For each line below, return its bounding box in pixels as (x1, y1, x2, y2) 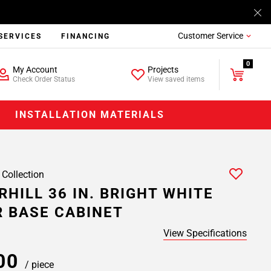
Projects (148, 65, 179, 74)
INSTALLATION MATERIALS (15, 109, 165, 120)
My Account (12, 65, 57, 74)
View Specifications (163, 227, 247, 239)
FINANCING (61, 32, 111, 41)
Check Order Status (12, 75, 75, 83)
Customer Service (177, 31, 243, 41)
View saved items (148, 75, 205, 83)
